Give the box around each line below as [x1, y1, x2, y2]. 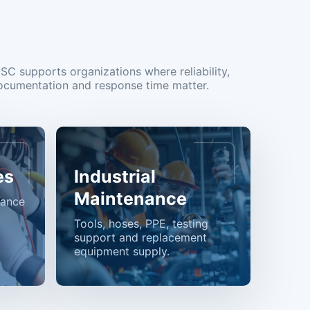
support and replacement [74, 230, 207, 244]
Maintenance [74, 188, 187, 209]
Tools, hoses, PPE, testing [74, 217, 208, 230]
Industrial [74, 166, 156, 187]
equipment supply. [74, 244, 170, 258]
